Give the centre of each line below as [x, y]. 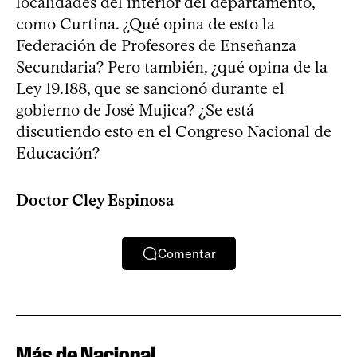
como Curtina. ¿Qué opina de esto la [145, 24]
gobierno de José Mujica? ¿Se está [135, 110]
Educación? [58, 153]
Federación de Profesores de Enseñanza [156, 45]
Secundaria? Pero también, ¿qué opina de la [172, 67]
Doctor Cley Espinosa [95, 200]
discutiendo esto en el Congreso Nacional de [174, 131]
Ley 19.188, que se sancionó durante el [150, 88]
